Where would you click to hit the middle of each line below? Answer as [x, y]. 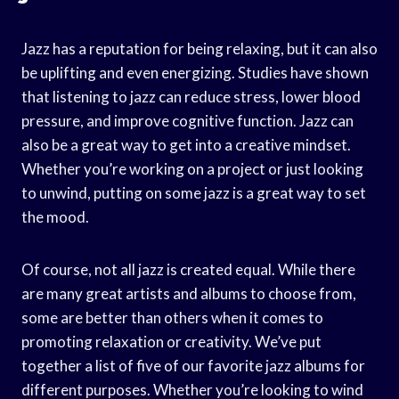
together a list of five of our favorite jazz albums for [193, 365]
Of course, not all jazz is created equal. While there [188, 269]
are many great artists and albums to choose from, [189, 293]
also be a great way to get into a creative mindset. [186, 144]
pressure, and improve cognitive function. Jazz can [187, 120]
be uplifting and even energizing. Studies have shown [195, 72]
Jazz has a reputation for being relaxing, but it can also [199, 48]
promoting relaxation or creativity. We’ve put [171, 341]
